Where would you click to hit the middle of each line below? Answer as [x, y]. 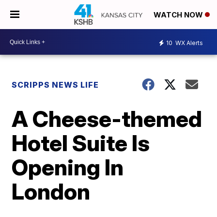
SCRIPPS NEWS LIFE [55, 85]
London [51, 191]
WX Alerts [188, 43]
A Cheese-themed [107, 119]
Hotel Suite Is [81, 143]
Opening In [68, 167]
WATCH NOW [179, 15]
